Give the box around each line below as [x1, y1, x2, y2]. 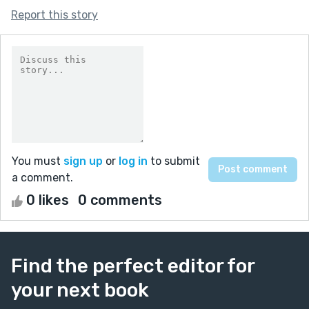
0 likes [23, 191, 72, 208]
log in [119, 154, 148, 168]
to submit [148, 154, 200, 168]
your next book [11, 278, 149, 301]
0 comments [78, 191, 162, 208]
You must [12, 154, 63, 168]
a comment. [12, 170, 73, 184]
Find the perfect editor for [11, 254, 255, 277]
